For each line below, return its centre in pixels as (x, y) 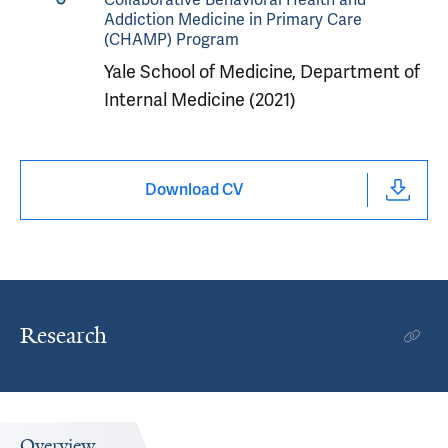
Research (63, 335)
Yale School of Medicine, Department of (261, 71)
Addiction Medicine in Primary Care (232, 19)
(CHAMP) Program (171, 39)
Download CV (194, 189)
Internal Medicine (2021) (199, 99)
